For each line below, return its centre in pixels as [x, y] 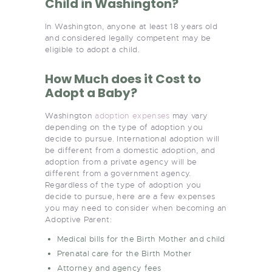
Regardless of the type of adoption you [123, 185]
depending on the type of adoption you [124, 127]
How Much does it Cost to [123, 79]
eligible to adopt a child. [92, 49]
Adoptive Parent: [78, 219]
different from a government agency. [118, 173]
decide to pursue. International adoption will [132, 138]
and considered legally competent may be [128, 38]
